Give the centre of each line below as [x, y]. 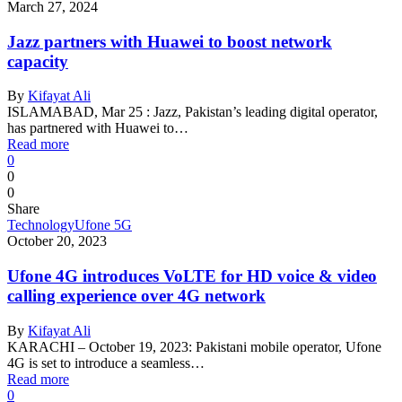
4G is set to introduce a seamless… [106, 363]
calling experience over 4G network [136, 296]
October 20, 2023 [57, 241]
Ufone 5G [103, 225]
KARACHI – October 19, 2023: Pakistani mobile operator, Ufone [194, 346]
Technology [41, 225]
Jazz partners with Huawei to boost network [170, 41]
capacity [38, 61]
